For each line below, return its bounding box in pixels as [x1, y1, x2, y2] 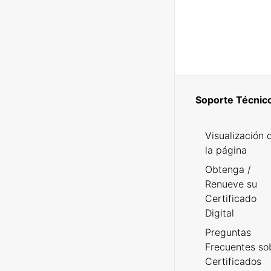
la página [204, 144, 247, 156]
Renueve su [204, 178, 257, 190]
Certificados [204, 255, 261, 267]
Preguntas [204, 226, 251, 238]
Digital [204, 207, 234, 219]
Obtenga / [204, 163, 251, 175]
